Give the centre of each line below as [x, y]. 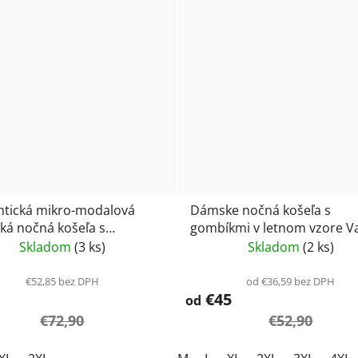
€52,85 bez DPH [62, 282]
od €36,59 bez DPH [291, 282]
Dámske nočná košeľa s [260, 211]
